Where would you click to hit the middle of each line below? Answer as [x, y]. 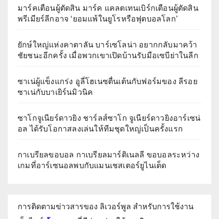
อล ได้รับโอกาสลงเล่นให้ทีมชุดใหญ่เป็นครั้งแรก [100, 129]
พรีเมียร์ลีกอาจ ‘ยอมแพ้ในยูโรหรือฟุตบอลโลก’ [98, 19]
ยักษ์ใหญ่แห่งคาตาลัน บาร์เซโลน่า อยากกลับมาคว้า [108, 45]
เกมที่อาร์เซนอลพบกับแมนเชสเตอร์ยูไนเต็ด [92, 166]
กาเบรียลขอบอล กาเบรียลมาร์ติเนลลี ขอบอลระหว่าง [109, 155]
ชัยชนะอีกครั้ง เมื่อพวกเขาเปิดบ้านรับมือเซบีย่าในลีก [108, 56]
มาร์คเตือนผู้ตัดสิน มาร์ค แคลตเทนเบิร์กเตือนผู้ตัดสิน [108, 8]
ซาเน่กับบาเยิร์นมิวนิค [55, 92]
